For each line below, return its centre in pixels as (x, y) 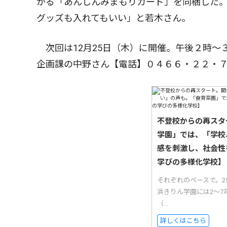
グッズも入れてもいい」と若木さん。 (113, 18)
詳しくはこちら (183, 221)
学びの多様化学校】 (191, 162)
